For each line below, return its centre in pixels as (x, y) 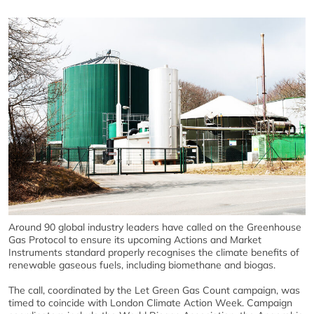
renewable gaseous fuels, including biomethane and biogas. (142, 265)
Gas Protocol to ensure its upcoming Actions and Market (135, 240)
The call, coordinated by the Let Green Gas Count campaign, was (154, 291)
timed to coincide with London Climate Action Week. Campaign (150, 303)
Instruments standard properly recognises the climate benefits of (154, 253)
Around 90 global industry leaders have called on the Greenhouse (155, 227)
